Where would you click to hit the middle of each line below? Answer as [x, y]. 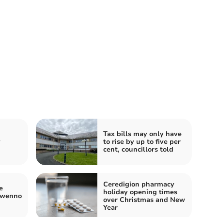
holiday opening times [140, 192]
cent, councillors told [138, 149]
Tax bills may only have [142, 134]
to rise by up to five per [142, 142]
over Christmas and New [144, 200]
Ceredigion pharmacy [139, 184]
